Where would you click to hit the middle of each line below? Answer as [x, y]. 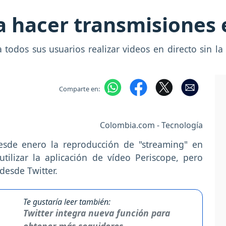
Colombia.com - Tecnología [151, 125]
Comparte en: [79, 89]
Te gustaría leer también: [67, 202]
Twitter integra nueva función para [96, 213]
